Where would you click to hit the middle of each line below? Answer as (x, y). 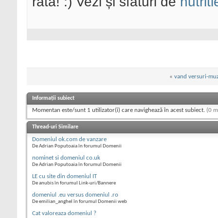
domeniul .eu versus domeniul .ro (75, 195)
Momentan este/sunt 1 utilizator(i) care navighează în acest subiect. (119, 110)
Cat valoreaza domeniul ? (64, 214)
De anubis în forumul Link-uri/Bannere (74, 183)
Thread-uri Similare (55, 127)
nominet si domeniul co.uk (66, 158)
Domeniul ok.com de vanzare (69, 140)
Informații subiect (53, 99)
